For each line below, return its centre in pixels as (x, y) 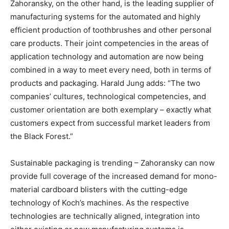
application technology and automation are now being (107, 57)
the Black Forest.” (42, 136)
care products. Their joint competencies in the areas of (109, 43)
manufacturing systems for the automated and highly (105, 17)
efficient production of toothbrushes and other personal (111, 30)
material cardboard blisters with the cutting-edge (99, 190)
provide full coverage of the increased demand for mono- (114, 176)
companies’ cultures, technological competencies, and (108, 97)
